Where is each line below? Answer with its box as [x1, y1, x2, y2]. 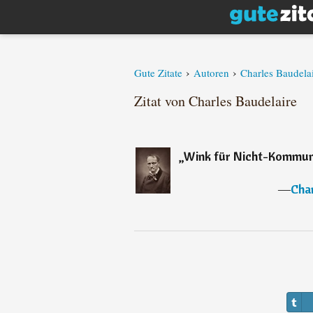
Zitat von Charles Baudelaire [134, 92, 297, 110]
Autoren [194, 66, 229, 80]
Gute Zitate [134, 66, 182, 80]
